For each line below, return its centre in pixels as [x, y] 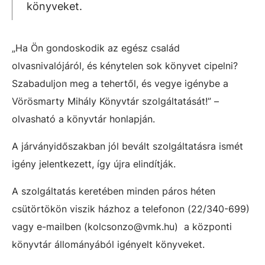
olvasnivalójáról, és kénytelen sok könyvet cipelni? [125, 66]
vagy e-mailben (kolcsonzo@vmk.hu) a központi [122, 227]
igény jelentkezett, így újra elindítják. [94, 164]
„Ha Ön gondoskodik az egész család [96, 48]
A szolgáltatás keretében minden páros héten [114, 191]
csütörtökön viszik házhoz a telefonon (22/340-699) [131, 209]
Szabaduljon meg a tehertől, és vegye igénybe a [120, 83]
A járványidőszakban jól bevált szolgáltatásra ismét [127, 146]
